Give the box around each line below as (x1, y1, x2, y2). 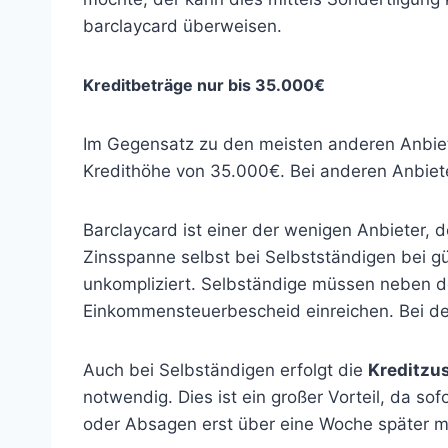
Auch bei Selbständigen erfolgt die (83, 360, 368, 380)
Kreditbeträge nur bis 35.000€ (83, 75, 325, 95)
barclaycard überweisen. (83, 16, 282, 36)
